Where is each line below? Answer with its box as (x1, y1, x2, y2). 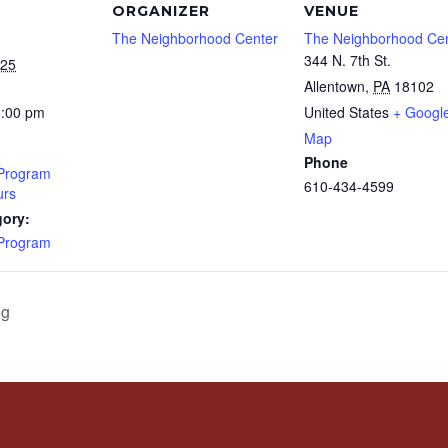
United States (304, 102, 389, 122)
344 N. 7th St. (304, 50, 391, 70)
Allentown (304, 76, 365, 96)
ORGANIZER (112, 2, 210, 20)
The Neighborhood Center (112, 28, 278, 48)
